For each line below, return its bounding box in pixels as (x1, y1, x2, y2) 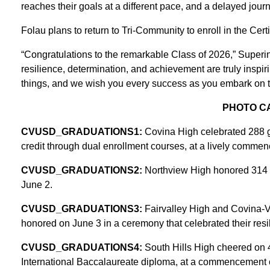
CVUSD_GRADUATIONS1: (20, 126, 142, 137)
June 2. (20, 179, 52, 190)
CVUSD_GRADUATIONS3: (20, 203, 145, 214)
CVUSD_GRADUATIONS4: (20, 242, 145, 253)
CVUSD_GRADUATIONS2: (20, 165, 142, 175)
